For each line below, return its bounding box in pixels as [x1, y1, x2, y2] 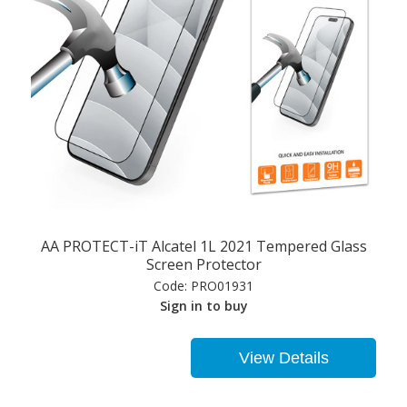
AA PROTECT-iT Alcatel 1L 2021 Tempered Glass [40, 236, 367, 257]
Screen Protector [145, 254, 262, 275]
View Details [238, 349, 329, 368]
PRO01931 [187, 277, 253, 295]
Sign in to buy [159, 297, 248, 315]
